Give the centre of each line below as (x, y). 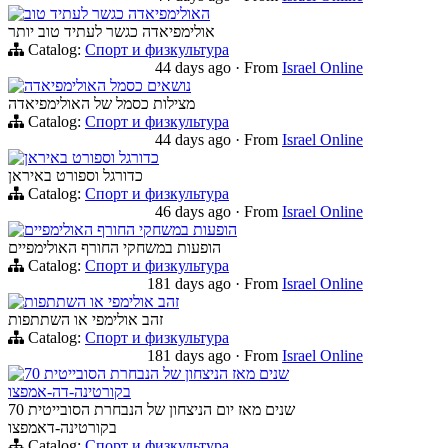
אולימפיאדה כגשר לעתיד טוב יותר (111, 32)
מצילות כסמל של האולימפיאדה (101, 104)
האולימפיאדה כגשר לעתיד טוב (117, 14)
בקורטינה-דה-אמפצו (69, 392)
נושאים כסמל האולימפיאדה (107, 86)
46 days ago (195, 212)
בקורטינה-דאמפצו (62, 428)
